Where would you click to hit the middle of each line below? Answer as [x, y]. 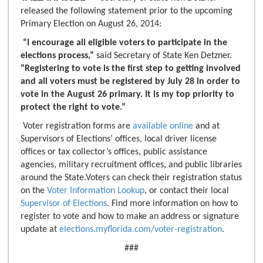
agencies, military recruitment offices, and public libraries [131, 165]
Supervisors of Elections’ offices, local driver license [119, 139]
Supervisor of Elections [64, 204]
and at [206, 127]
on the [34, 191]
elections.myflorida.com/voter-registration [141, 230]
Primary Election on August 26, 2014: [91, 24]
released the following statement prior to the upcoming [127, 11]
